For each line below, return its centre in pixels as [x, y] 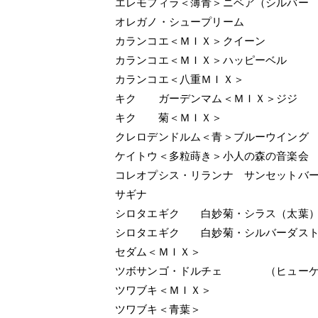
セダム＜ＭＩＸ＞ [158, 252]
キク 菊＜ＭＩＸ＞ [169, 117]
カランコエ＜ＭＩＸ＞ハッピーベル [201, 60]
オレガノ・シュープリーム [180, 22]
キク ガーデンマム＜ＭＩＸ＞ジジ [207, 98]
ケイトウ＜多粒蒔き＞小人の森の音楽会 [212, 156]
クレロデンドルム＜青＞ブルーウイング [212, 137]
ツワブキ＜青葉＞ [158, 309]
